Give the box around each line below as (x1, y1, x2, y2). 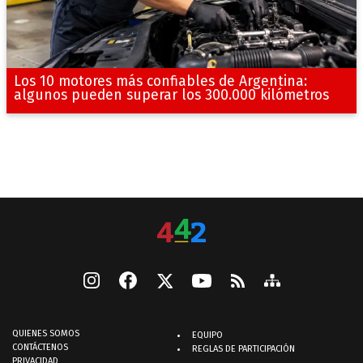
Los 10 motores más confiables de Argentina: (13, 72, 307, 90)
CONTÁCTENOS (12, 342, 68, 353)
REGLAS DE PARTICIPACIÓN (192, 344, 295, 355)
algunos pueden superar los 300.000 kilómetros (13, 86, 329, 104)
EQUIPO (192, 330, 223, 341)
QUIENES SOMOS (12, 328, 79, 340)
